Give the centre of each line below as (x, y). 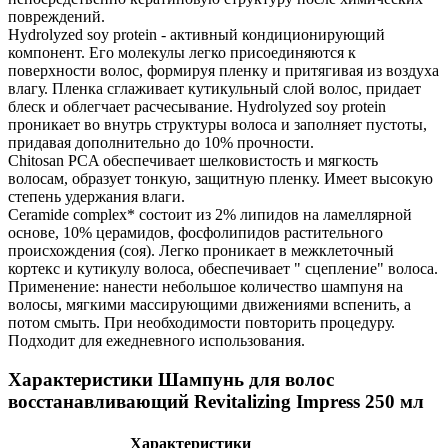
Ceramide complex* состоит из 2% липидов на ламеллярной (210, 215)
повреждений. (56, 17)
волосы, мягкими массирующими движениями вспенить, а (209, 305)
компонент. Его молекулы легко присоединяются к (182, 53)
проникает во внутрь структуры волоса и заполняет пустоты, (217, 125)
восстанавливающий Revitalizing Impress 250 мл (216, 402)
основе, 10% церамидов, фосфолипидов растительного (195, 233)
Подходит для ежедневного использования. (156, 341)
